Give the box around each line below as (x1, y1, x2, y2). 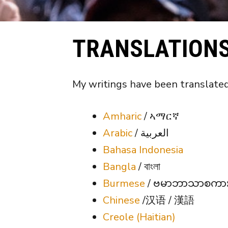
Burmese (103, 176, 145, 190)
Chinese (103, 193, 140, 207)
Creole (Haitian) (103, 210, 176, 224)
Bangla (103, 159, 136, 174)
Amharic (103, 109, 141, 123)
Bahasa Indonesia (103, 142, 183, 157)
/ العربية (140, 126, 169, 140)
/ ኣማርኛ (141, 109, 179, 123)
